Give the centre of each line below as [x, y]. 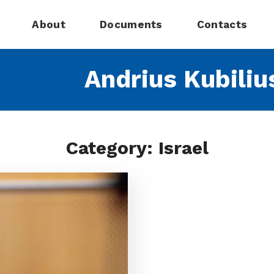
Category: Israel [137, 148]
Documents [131, 24]
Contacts [222, 24]
